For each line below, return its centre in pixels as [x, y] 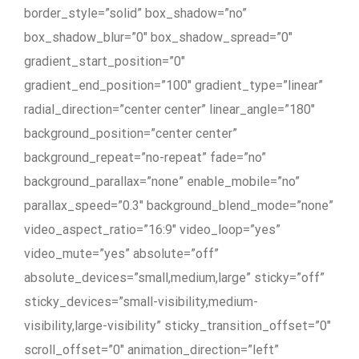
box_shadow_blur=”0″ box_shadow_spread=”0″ [158, 37]
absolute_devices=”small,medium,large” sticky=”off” [174, 277]
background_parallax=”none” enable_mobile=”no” [162, 181]
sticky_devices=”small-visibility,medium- [141, 301]
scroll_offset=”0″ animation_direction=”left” [151, 349]
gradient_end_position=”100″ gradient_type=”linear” [173, 85]
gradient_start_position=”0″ [105, 61]
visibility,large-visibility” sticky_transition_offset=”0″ [177, 325]
